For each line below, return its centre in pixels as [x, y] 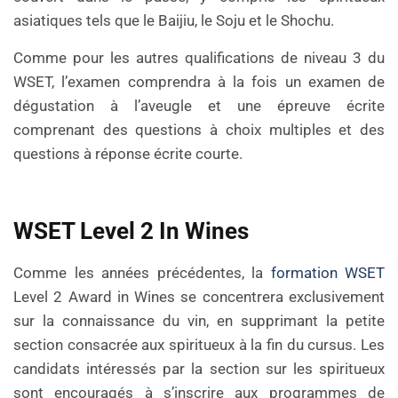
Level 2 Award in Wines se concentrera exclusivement [199, 297]
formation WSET [327, 273]
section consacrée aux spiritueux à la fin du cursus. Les [199, 345]
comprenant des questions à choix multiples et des [199, 129]
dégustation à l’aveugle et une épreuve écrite [199, 105]
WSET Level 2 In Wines [131, 231]
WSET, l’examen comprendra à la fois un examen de [199, 81]
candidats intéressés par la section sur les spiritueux [199, 369]
